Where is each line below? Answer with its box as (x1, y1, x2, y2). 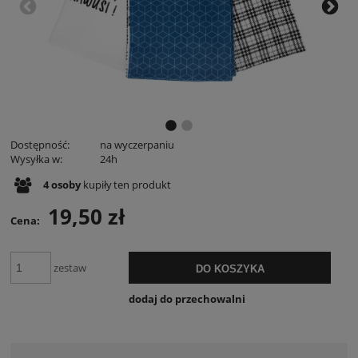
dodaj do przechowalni (128, 292, 245, 307)
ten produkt (113, 177, 171, 192)
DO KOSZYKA (195, 262, 265, 275)
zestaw (53, 261, 86, 275)
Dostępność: (10, 137, 70, 152)
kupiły (81, 177, 112, 192)
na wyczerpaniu (100, 137, 174, 152)
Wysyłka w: (10, 151, 62, 166)
